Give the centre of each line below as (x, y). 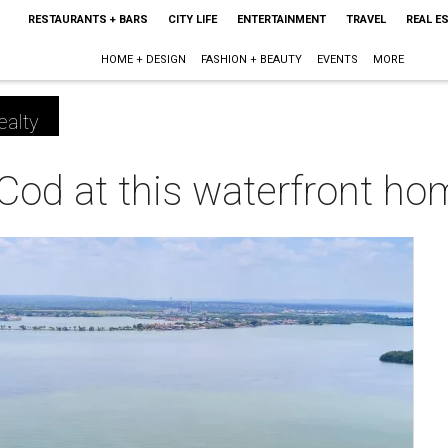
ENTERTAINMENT (281, 19)
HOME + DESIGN (144, 59)
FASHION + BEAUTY (252, 59)
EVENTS (338, 59)
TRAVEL (365, 19)
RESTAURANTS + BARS (87, 19)
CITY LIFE (192, 19)
